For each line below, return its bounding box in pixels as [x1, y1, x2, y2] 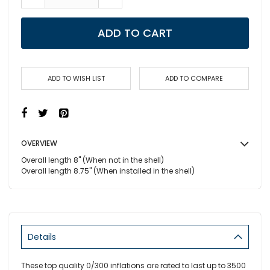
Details [28, 231, 56, 243]
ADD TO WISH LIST [47, 74, 105, 83]
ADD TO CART [98, 25, 172, 40]
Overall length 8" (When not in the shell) [21, 155, 164, 165]
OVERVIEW [21, 138, 57, 148]
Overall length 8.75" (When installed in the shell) [21, 166, 195, 176]
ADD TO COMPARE [165, 74, 223, 83]
